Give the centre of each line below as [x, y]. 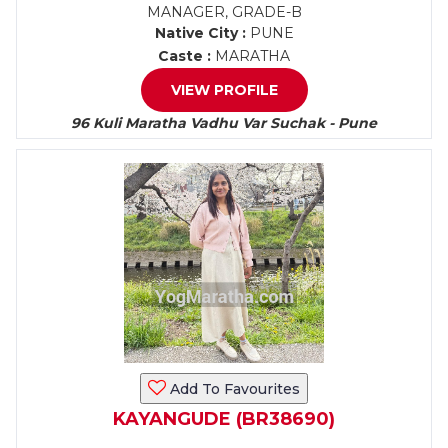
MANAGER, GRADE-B [224, 12]
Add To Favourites [233, 389]
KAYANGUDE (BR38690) [224, 419]
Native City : [200, 33]
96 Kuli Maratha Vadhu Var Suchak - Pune [224, 123]
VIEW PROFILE [224, 90]
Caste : [184, 56]
